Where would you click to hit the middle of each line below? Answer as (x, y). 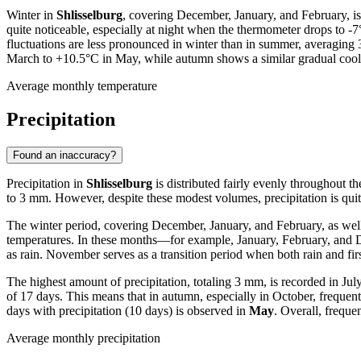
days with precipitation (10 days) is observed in (128, 311)
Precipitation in (46, 184)
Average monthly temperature (82, 85)
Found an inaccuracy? (64, 156)
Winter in (31, 15)
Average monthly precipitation (83, 338)
